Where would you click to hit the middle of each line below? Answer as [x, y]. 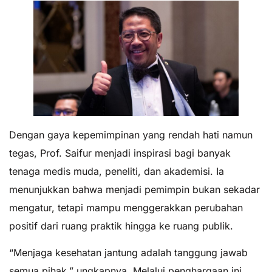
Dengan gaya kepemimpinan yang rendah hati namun [131, 134]
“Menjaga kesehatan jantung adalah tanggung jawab [128, 253]
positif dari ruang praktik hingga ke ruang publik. [121, 226]
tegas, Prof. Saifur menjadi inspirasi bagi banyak [120, 153]
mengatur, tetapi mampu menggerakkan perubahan [126, 207]
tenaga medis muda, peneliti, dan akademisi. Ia [117, 171]
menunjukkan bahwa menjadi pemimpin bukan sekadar [134, 189]
